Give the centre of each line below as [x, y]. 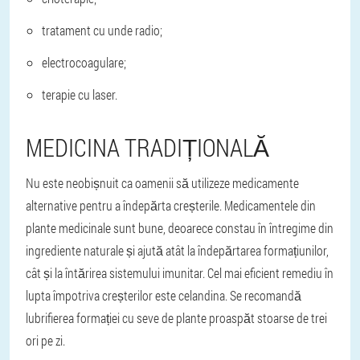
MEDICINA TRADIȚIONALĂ [147, 147]
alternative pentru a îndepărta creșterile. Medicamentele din [171, 205]
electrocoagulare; [84, 62]
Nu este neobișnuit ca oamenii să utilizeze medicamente [162, 183]
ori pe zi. [45, 340]
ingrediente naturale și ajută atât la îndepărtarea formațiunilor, [177, 250]
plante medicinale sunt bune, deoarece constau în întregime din [180, 228]
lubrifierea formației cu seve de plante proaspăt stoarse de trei [176, 318]
